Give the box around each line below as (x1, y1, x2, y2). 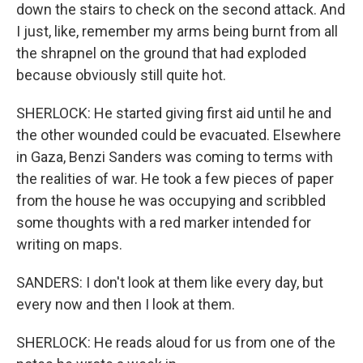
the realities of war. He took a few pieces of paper (16, 170, 334, 187)
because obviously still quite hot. (16, 66, 226, 83)
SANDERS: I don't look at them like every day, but (16, 274, 323, 291)
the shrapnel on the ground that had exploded (16, 45, 306, 62)
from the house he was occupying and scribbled (16, 192, 326, 209)
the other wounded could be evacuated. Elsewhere (16, 126, 341, 143)
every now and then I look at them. (16, 296, 235, 313)
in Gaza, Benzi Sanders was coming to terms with (16, 148, 333, 165)
